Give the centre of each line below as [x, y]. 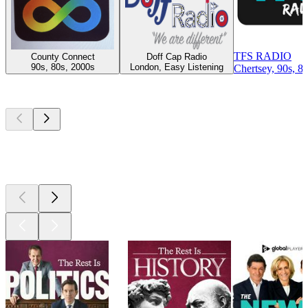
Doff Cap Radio [177, 56]
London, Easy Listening [177, 67]
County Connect [63, 56]
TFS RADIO [263, 56]
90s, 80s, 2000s [63, 67]
